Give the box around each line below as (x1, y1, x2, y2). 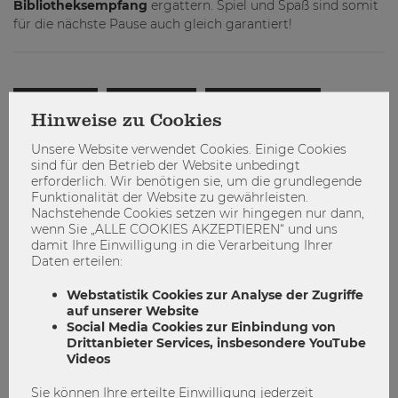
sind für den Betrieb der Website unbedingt (31, 156, 300, 173)
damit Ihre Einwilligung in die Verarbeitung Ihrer (31, 236, 333, 253)
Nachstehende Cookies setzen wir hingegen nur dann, (31, 204, 364, 221)
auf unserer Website (67, 302, 199, 319)
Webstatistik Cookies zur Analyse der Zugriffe (67, 286, 363, 303)
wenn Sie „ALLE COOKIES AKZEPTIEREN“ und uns (31, 220, 338, 237)
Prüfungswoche (225, 91, 312, 104)
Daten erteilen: (31, 252, 123, 269)
